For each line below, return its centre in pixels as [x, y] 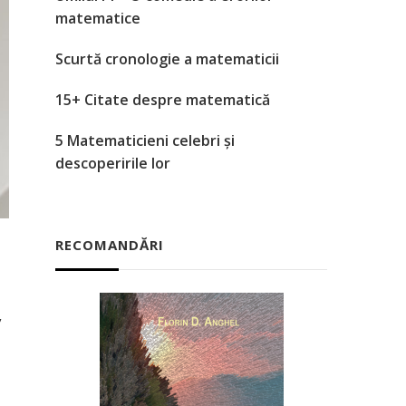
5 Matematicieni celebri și [145, 141]
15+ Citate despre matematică [163, 100]
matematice [98, 19]
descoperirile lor [113, 164]
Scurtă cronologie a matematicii [167, 59]
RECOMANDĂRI [110, 245]
